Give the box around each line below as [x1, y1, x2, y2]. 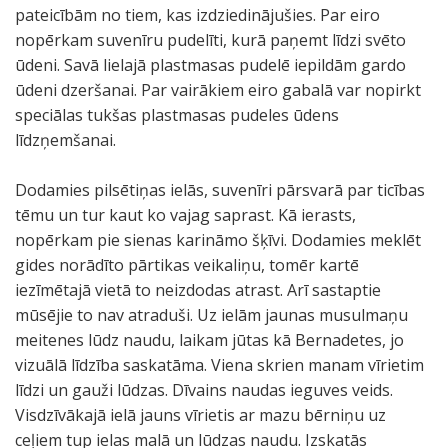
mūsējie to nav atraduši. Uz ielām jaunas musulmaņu [15, 304, 408, 326]
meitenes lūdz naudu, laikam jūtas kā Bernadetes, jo [15, 329, 404, 351]
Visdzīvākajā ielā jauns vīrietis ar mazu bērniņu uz [15, 404, 386, 426]
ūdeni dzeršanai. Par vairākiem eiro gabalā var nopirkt [15, 79, 421, 101]
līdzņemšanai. [15, 129, 116, 151]
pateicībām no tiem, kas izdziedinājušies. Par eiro [15, 4, 380, 26]
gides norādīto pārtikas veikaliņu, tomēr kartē [15, 254, 359, 276]
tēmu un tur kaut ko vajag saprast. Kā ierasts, [15, 204, 356, 226]
